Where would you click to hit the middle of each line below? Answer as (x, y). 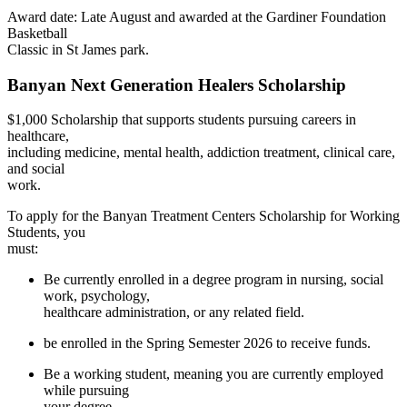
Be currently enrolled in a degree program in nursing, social (213, 280)
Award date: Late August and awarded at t (128, 16)
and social (36, 169)
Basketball (37, 33)
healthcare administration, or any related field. (174, 313)
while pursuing (86, 391)
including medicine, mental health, (107, 153)
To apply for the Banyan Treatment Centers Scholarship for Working (203, 216)
